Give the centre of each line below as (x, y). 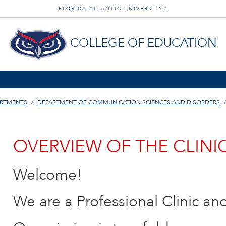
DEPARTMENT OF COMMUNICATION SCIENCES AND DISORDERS (129, 102)
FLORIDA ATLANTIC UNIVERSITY (111, 9)
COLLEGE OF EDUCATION (143, 43)
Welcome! (47, 175)
